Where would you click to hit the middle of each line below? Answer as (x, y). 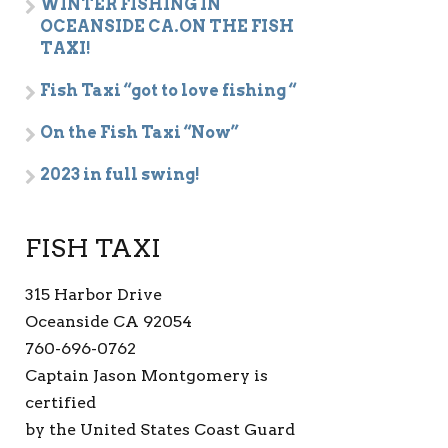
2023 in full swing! (120, 174)
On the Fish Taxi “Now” (140, 132)
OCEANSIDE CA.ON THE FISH (167, 26)
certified (61, 402)
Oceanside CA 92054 (109, 321)
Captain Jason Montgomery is (147, 375)
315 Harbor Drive (94, 294)
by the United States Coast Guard (160, 429)
